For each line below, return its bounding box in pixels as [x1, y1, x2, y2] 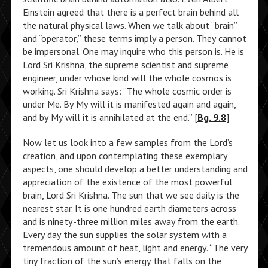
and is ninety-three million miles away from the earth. [22, 215, 239, 227]
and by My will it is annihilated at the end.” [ [22, 111, 197, 123]
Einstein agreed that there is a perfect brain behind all [22, 6, 239, 18]
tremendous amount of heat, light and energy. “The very [22, 242, 248, 254]
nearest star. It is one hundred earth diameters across [22, 202, 236, 214]
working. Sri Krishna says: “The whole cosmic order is [22, 85, 232, 97]
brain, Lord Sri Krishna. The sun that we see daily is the [22, 189, 239, 201]
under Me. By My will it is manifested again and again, [22, 98, 236, 110]
